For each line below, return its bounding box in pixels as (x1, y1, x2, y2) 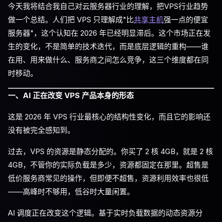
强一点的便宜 (164, 15, 208, 24)
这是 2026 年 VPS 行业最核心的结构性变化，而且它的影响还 (8, 112, 211, 121)
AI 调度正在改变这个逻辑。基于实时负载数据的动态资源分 (8, 208, 203, 218)
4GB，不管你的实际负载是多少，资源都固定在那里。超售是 (8, 160, 209, 169)
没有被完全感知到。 (8, 125, 75, 135)
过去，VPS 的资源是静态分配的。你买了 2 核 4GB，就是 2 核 (8, 147, 213, 156)
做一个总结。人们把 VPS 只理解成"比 (8, 15, 134, 24)
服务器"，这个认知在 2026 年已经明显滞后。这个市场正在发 (8, 28, 211, 38)
